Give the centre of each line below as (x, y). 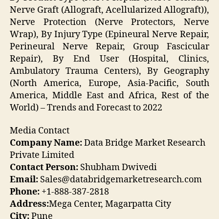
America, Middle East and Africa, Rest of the (109, 95)
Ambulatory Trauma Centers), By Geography (109, 71)
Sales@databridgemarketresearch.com (120, 180)
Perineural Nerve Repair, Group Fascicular (109, 46)
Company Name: (46, 143)
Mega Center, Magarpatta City (110, 204)
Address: (29, 204)
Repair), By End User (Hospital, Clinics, (109, 59)
